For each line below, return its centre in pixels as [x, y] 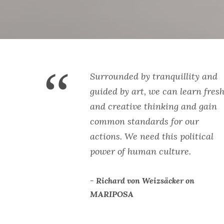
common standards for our [144, 121]
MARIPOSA [112, 194]
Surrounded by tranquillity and [154, 76]
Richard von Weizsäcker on [145, 180]
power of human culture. [140, 151]
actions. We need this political [152, 136]
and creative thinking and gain [153, 106]
